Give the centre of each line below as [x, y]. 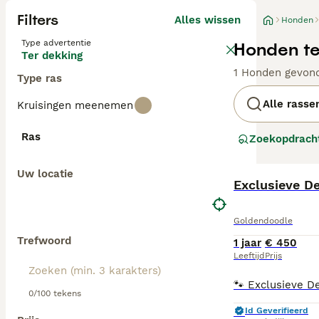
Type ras [40, 78]
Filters [38, 20]
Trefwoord [44, 241]
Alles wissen [208, 20]
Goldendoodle [263, 221]
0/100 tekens [55, 293]
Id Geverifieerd [277, 310]
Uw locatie [45, 174]
